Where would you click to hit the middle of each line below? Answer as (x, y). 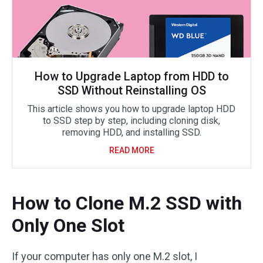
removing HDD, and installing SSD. (131, 132)
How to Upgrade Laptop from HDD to (131, 76)
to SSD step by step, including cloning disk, (131, 121)
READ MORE (131, 150)
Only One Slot (68, 225)
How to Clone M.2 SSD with (127, 203)
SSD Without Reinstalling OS (131, 90)
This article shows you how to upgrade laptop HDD (131, 109)
